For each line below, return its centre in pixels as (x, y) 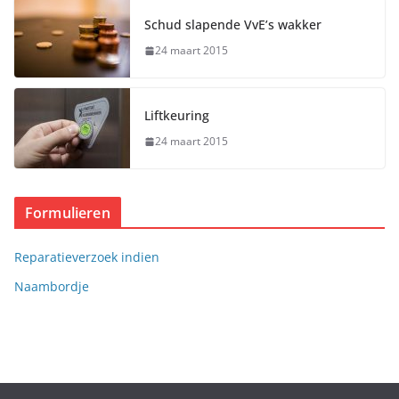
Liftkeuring (177, 116)
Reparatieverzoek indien (87, 257)
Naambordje (52, 287)
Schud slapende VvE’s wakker (233, 25)
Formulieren (68, 213)
